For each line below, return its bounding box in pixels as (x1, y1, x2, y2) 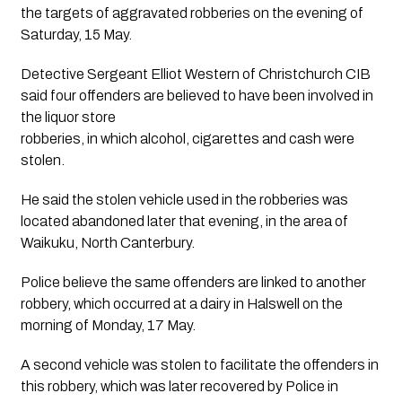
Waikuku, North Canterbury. (20, 235, 195, 251)
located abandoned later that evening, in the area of (20, 214, 348, 230)
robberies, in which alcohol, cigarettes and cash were (20, 131, 354, 147)
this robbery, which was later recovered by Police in (20, 379, 338, 395)
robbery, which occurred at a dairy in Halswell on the (20, 296, 343, 312)
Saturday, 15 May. (20, 27, 132, 43)
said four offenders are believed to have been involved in (20, 88, 373, 104)
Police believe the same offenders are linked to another (20, 275, 366, 291)
